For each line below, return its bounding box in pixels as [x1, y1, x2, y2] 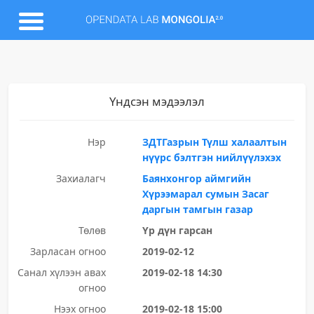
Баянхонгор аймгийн [142, 172, 251, 185]
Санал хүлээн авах [17, 266, 106, 279]
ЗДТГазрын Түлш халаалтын [142, 135, 287, 149]
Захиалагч [55, 172, 106, 185]
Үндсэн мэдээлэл [109, 93, 205, 109]
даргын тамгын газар [142, 203, 253, 216]
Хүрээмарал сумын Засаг [142, 187, 269, 200]
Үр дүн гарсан [142, 224, 212, 237]
